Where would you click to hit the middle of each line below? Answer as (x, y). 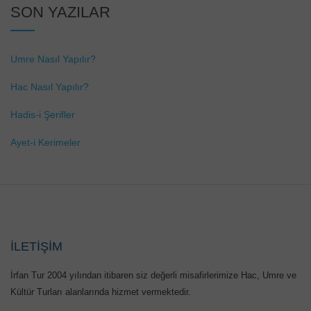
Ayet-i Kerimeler (45, 143)
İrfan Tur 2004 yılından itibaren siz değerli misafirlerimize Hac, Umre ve (153, 276)
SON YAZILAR (60, 12)
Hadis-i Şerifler (43, 115)
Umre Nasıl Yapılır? (53, 59)
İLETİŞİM (36, 247)
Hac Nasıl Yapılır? (50, 87)
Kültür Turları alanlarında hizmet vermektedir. (101, 292)
